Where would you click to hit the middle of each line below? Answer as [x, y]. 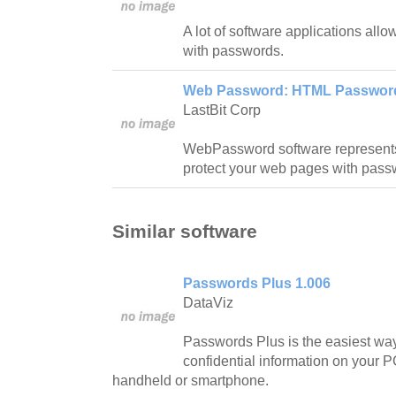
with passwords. [233, 51]
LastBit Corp [222, 110]
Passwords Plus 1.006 [257, 283]
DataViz [208, 302]
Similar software [185, 231]
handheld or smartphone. [190, 380]
